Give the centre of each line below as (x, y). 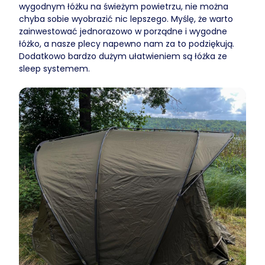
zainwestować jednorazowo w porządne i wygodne (123, 31)
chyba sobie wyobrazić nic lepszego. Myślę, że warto (126, 19)
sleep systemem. (54, 69)
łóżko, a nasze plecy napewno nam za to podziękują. (127, 44)
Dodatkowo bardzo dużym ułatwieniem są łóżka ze (123, 56)
